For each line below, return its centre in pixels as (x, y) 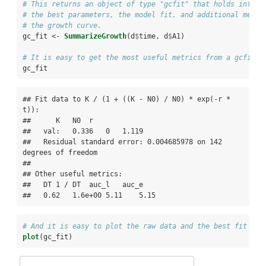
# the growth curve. (62, 26)
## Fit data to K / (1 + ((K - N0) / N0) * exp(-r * (126, 99)
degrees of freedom (60, 153)
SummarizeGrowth (95, 37)
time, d (153, 37)
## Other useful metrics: (72, 174)
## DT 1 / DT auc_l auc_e (83, 185)
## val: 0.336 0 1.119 (83, 132)
